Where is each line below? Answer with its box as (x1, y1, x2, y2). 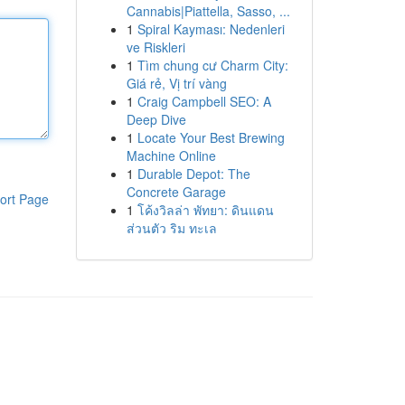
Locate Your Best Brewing (137, 128, 285, 146)
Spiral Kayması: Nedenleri (137, 20, 285, 38)
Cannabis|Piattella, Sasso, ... (126, 2, 290, 20)
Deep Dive (126, 110, 186, 128)
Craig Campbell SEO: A (137, 92, 271, 110)
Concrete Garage (126, 183, 226, 201)
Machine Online (126, 146, 216, 165)
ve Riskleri (126, 38, 185, 56)
